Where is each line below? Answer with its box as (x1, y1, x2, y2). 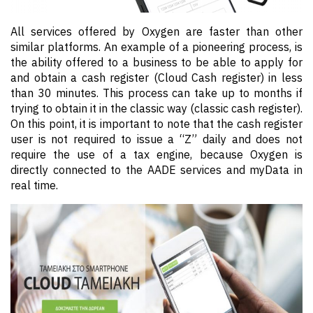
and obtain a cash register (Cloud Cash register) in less (10, 71, 303, 85)
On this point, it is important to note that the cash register (10, 117, 303, 131)
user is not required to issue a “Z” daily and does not (10, 132, 303, 146)
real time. (10, 178, 58, 192)
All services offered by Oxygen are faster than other (10, 24, 303, 38)
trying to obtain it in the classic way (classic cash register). (10, 101, 303, 115)
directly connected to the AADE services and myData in (10, 163, 303, 177)
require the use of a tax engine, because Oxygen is (10, 147, 303, 161)
